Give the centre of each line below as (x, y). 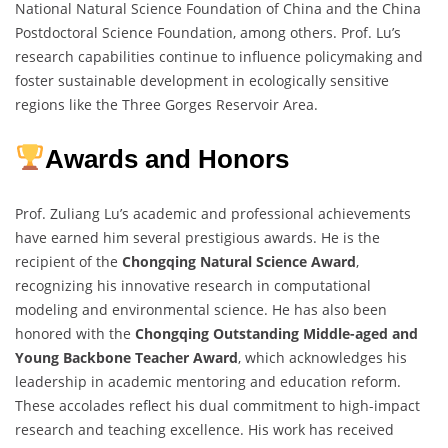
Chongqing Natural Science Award (239, 261)
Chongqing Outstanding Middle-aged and (276, 333)
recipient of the (68, 261)
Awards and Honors (166, 158)
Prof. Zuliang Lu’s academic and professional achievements (213, 213)
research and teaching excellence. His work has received (204, 429)
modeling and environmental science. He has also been (201, 309)
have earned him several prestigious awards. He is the (197, 237)
